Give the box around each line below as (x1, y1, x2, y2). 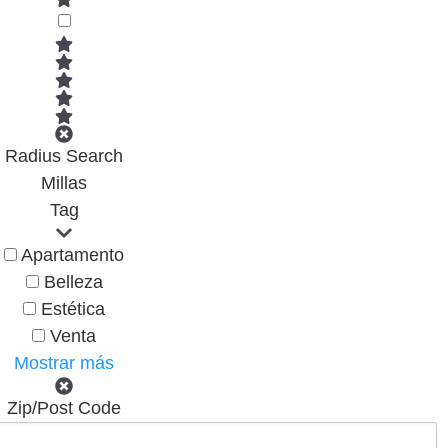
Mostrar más (14, 352, 115, 373)
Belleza (43, 271, 103, 292)
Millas (41, 172, 88, 193)
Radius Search (5, 145, 124, 166)
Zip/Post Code (7, 397, 122, 418)
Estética (41, 298, 106, 319)
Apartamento (21, 244, 125, 265)
